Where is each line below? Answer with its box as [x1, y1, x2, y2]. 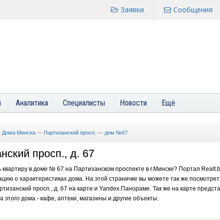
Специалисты [63, 98, 105, 108]
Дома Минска [2, 130, 35, 136]
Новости [120, 98, 147, 108]
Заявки [121, 5, 144, 14]
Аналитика [16, 98, 48, 108]
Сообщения [173, 5, 213, 14]
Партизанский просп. [44, 130, 96, 136]
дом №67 [105, 130, 128, 136]
